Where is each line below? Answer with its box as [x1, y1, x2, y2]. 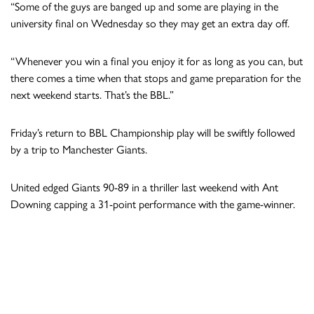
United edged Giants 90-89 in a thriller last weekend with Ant [11, 180, 278, 194]
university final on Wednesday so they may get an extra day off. [11, 16, 289, 30]
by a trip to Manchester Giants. [11, 142, 147, 156]
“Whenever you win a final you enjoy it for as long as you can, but [11, 54, 303, 68]
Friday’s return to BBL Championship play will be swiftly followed [11, 125, 295, 139]
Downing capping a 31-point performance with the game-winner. [11, 197, 295, 211]
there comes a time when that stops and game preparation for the [11, 71, 301, 85]
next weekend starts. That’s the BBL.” [11, 88, 174, 102]
